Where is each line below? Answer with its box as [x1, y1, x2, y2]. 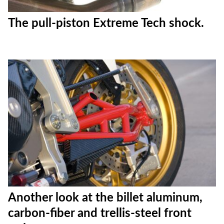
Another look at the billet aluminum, [8, 192, 202, 204]
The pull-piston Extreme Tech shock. [8, 17, 204, 29]
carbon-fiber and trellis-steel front [8, 207, 191, 220]
